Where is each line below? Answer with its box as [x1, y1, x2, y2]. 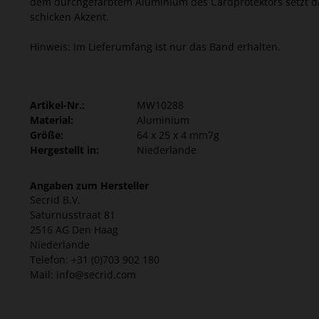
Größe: [30, 127, 63, 142]
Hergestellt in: [30, 142, 99, 157]
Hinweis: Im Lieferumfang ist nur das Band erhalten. [30, 39, 281, 53]
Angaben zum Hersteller [30, 178, 149, 192]
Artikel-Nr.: [30, 98, 85, 112]
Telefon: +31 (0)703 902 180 [30, 252, 159, 266]
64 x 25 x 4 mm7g [137, 127, 219, 142]
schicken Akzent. [30, 9, 109, 23]
